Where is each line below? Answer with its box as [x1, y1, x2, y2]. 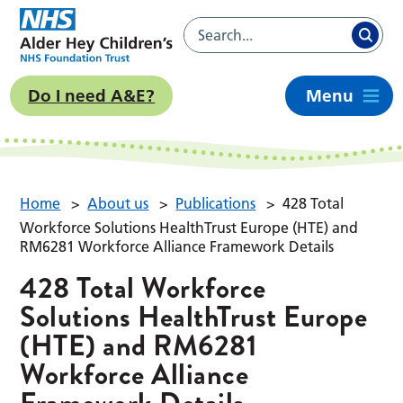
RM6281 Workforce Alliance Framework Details [20, 237, 335, 256]
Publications [175, 194, 256, 213]
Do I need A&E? [28, 85, 156, 107]
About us [87, 194, 149, 213]
